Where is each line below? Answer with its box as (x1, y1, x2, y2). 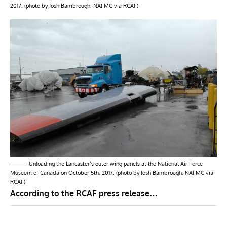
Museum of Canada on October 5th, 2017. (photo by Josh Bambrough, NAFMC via (10, 169, 213, 176)
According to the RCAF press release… (10, 187, 158, 198)
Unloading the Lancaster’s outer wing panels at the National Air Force (29, 160, 203, 167)
